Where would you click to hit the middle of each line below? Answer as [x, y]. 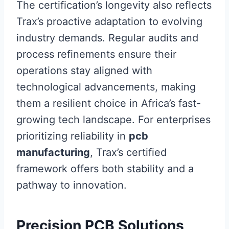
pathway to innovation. [72, 185]
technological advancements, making [106, 87]
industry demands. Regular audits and [107, 38]
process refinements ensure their [96, 54]
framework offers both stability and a [105, 169]
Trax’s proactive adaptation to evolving [109, 22]
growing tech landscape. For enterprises [113, 120]
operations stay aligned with [84, 71]
